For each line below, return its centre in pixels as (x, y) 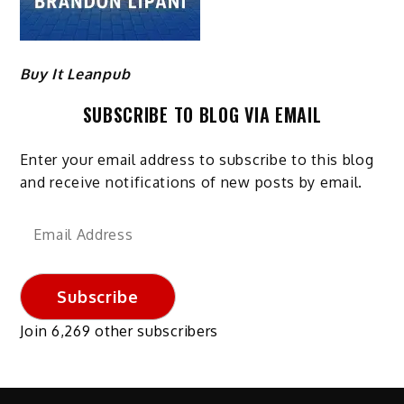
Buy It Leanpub (75, 73)
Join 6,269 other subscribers (119, 331)
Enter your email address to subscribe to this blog (197, 159)
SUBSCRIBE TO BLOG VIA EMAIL (202, 114)
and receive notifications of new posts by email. (192, 182)
